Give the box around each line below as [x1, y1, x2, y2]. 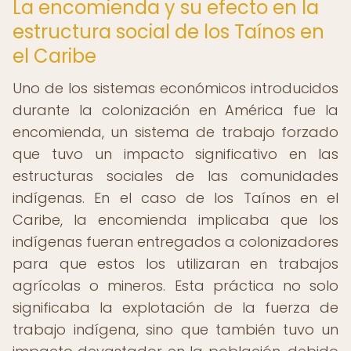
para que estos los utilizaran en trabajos [13, 254, 338, 273]
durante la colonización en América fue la [13, 100, 338, 120]
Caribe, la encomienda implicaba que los [13, 210, 338, 230]
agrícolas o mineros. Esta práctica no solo [13, 276, 338, 295]
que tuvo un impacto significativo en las [13, 144, 338, 164]
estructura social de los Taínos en [13, 19, 324, 45]
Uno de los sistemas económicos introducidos [13, 78, 338, 98]
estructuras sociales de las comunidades [13, 166, 338, 186]
